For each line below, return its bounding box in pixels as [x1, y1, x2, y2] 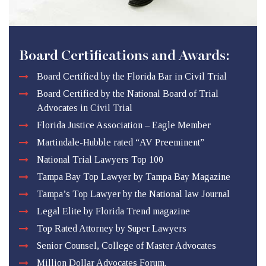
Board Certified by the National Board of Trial [37, 88, 218, 99]
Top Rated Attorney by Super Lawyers [37, 223, 186, 234]
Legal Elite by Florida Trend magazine [37, 206, 190, 217]
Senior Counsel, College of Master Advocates [37, 240, 216, 251]
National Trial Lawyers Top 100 [37, 154, 163, 165]
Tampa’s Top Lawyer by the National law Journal [37, 189, 230, 199]
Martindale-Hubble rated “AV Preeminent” [37, 137, 204, 148]
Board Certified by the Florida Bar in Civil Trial [37, 71, 227, 82]
